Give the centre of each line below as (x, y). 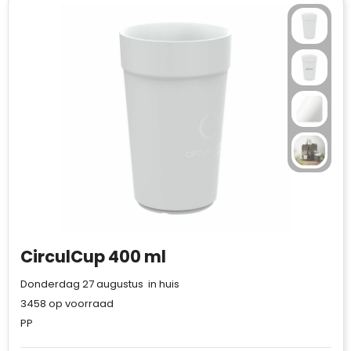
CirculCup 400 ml (93, 257)
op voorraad (80, 304)
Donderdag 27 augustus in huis (100, 284)
